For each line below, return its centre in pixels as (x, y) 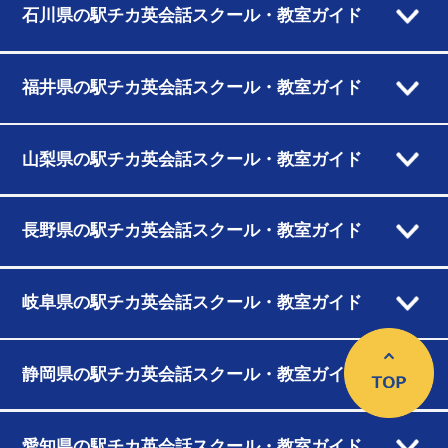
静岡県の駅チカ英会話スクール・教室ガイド (191, 374)
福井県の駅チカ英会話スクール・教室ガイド (191, 88)
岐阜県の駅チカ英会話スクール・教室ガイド (191, 303)
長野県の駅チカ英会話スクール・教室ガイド (191, 231)
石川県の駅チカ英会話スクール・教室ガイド (191, 16)
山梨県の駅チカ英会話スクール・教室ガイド (191, 159)
